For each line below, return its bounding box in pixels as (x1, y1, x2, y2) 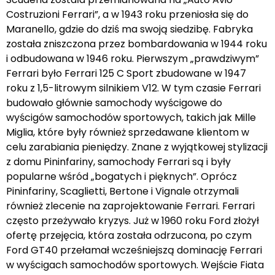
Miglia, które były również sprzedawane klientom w (6, 125, 249, 139)
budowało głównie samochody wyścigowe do (6, 95, 222, 110)
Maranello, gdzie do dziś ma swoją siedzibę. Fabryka (6, 21, 253, 36)
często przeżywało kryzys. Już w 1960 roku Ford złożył (6, 213, 259, 228)
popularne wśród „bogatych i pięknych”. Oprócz (6, 169, 237, 184)
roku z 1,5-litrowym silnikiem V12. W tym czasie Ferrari (6, 80, 261, 95)
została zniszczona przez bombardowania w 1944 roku (6, 36, 267, 51)
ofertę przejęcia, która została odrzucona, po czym (6, 228, 252, 242)
